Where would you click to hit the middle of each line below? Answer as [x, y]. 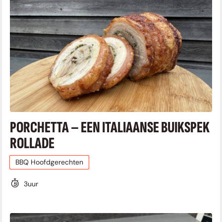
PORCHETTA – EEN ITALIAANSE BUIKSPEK [110, 127]
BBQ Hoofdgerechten [49, 162]
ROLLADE [32, 143]
